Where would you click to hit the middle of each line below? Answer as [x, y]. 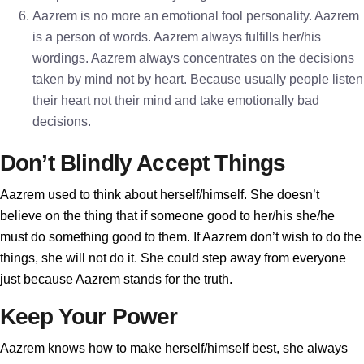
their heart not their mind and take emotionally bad [176, 100]
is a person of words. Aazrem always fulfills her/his [177, 37]
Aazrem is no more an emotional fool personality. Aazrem [196, 16]
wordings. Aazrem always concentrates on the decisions [193, 58]
